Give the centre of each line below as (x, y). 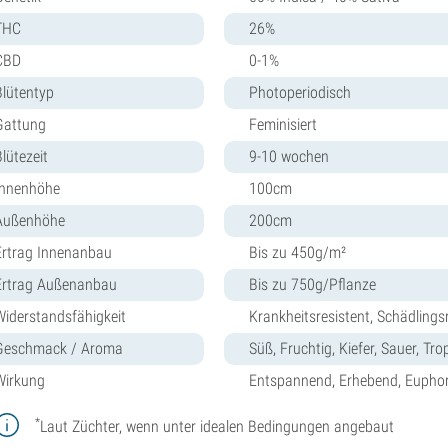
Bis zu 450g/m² (297, 252)
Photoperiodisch (300, 92)
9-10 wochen (289, 156)
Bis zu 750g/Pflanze (312, 284)
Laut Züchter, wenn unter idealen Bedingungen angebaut (217, 426)
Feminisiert (283, 124)
